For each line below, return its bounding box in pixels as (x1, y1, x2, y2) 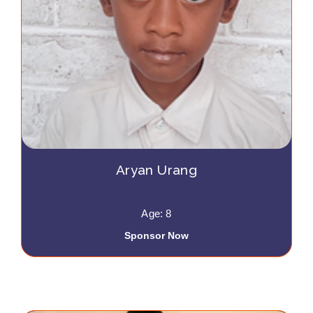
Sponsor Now (124, 230, 189, 241)
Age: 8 (141, 208, 172, 219)
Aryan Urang (115, 162, 198, 177)
